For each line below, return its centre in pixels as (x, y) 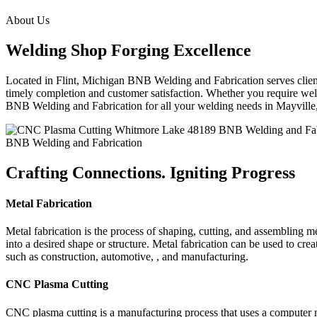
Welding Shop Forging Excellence (128, 50)
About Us (28, 20)
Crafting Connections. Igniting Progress (150, 172)
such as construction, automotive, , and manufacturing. (127, 257)
